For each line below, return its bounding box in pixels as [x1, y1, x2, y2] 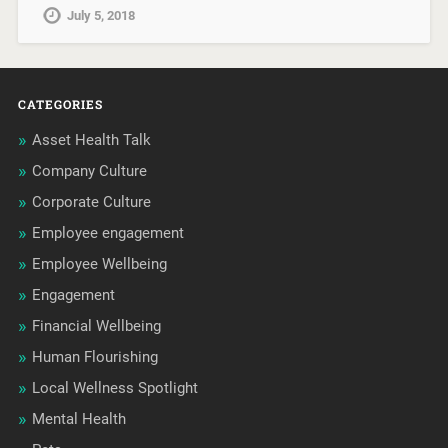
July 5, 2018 [66, 8, 135, 24]
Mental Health [31, 410, 126, 429]
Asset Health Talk [31, 131, 151, 150]
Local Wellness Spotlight [31, 379, 198, 398]
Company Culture [31, 162, 147, 181]
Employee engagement [31, 224, 184, 243]
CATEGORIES [17, 96, 103, 113]
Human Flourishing [31, 348, 158, 367]
